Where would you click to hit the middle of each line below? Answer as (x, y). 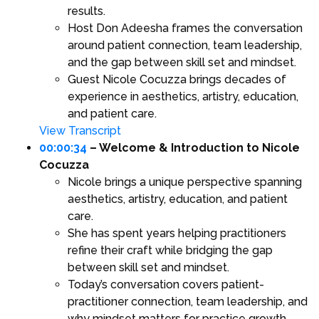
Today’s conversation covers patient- (166, 285)
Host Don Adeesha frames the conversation (185, 28)
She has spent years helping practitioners (177, 234)
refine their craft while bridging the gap (170, 251)
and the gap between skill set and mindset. (182, 63)
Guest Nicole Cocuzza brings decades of (177, 80)
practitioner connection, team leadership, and (188, 302)
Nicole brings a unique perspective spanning (185, 182)
